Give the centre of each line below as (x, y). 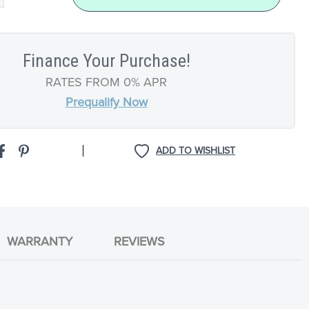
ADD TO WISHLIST (196, 150)
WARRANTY (40, 242)
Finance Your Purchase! (106, 60)
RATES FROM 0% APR (107, 82)
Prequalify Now (106, 102)
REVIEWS (139, 242)
